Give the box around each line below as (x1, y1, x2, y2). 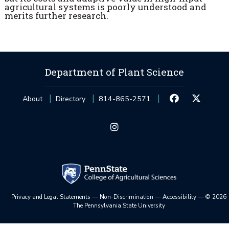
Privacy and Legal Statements (11, 193, 91, 201)
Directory (56, 94, 86, 104)
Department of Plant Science (45, 65, 184, 79)
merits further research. (4, 10, 108, 22)
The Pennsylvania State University (73, 201, 165, 210)
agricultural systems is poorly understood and (4, 1, 207, 13)
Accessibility (163, 193, 197, 201)
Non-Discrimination (100, 193, 154, 201)
